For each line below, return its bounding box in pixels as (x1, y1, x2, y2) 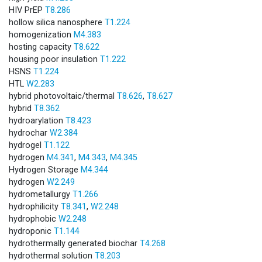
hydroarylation (9, 115, 65, 126)
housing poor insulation (9, 54, 100, 64)
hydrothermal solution (9, 250, 95, 261)
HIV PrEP (9, 5, 45, 15)
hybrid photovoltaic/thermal (9, 91, 117, 101)
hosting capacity (9, 42, 74, 52)
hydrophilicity (9, 201, 61, 212)
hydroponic (9, 226, 54, 236)
